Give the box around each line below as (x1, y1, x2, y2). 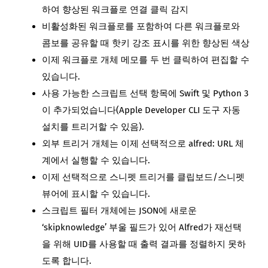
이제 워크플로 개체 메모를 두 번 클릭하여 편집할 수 (42, 54, 249, 65)
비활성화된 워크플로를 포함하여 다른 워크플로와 (42, 20, 240, 32)
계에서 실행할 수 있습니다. (42, 154, 150, 166)
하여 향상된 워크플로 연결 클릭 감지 (42, 4, 188, 15)
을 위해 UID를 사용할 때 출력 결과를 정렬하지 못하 (42, 238, 246, 249)
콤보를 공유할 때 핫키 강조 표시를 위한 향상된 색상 (42, 37, 249, 48)
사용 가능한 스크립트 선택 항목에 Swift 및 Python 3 (42, 87, 248, 99)
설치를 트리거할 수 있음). (42, 121, 144, 132)
